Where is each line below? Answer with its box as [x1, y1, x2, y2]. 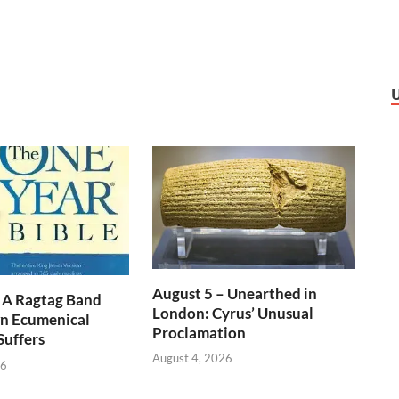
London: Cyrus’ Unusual [152, 303, 314, 322]
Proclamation [152, 322, 247, 342]
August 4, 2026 [152, 351, 233, 366]
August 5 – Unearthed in [152, 283, 318, 303]
